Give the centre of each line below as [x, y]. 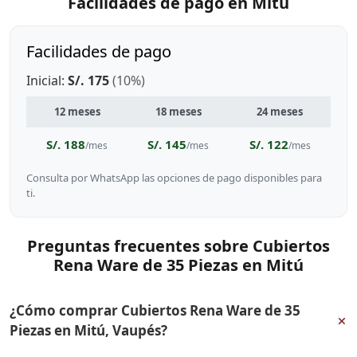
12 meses [77, 112]
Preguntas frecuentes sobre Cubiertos [178, 246]
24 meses [280, 112]
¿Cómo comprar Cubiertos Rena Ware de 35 [155, 310]
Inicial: [47, 80]
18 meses [178, 112]
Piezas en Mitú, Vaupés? [88, 330]
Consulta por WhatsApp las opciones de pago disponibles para [174, 178]
